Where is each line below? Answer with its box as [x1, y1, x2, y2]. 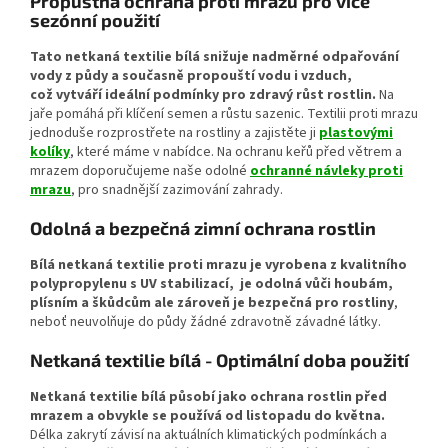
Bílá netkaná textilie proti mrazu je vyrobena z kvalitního [30, 254, 407, 275]
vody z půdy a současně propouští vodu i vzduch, [30, 65, 352, 86]
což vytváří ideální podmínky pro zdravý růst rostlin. [30, 84, 376, 105]
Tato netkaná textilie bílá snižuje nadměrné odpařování [30, 46, 399, 67]
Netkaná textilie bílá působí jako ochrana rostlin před [30, 386, 387, 407]
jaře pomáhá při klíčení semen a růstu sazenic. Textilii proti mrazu [30, 103, 418, 124]
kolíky [30, 141, 70, 162]
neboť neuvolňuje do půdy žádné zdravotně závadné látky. [30, 311, 381, 332]
